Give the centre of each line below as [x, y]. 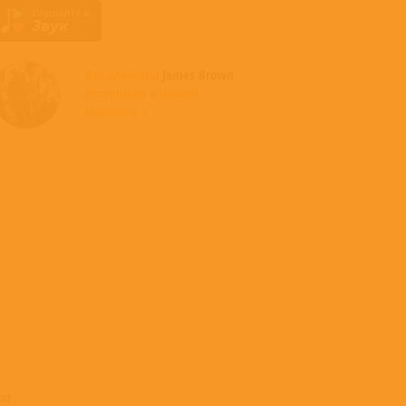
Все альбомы [123, 74]
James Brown [198, 74]
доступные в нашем [141, 92]
